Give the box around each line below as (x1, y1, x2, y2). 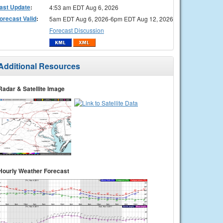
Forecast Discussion (49, 25, 104, 34)
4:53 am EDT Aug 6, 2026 (49, 2, 118, 11)
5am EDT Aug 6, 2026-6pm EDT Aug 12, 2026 (49, 14, 173, 23)
